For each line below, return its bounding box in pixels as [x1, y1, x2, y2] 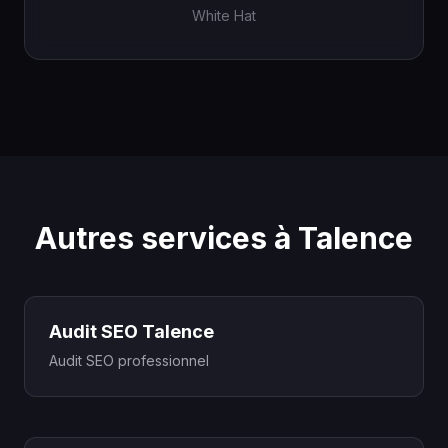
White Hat [192, 7, 256, 24]
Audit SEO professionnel [49, 352, 209, 369]
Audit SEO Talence [49, 321, 214, 342]
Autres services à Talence [35, 220, 413, 256]
